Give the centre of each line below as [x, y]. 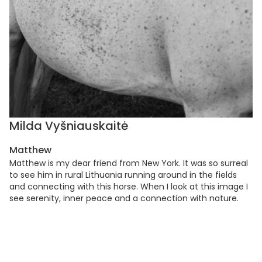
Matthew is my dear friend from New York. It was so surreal [129, 163]
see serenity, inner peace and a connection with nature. [124, 198]
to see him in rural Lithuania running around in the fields [123, 175]
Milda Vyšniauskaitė [69, 125]
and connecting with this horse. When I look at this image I [129, 186]
